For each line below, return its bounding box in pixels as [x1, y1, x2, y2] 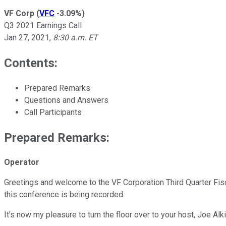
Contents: [4, 55, 58, 70]
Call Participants [24, 107, 82, 117]
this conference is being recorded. [4, 190, 125, 200]
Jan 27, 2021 [4, 32, 49, 42]
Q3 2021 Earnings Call [4, 20, 82, 30]
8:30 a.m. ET [53, 32, 98, 42]
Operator [4, 157, 39, 167]
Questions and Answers [24, 95, 108, 105]
